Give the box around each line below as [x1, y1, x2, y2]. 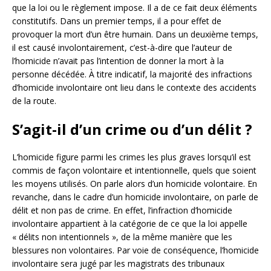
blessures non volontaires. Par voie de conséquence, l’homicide [12, 244, 259, 256]
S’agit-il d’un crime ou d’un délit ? [12, 119, 252, 139]
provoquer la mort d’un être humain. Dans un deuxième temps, [12, 28, 258, 40]
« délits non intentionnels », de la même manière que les [12, 230, 232, 243]
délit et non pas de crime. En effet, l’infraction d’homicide [12, 204, 232, 216]
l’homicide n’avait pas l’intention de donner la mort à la [12, 54, 224, 67]
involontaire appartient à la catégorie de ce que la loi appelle [12, 217, 247, 229]
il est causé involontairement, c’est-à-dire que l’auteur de [12, 41, 232, 53]
